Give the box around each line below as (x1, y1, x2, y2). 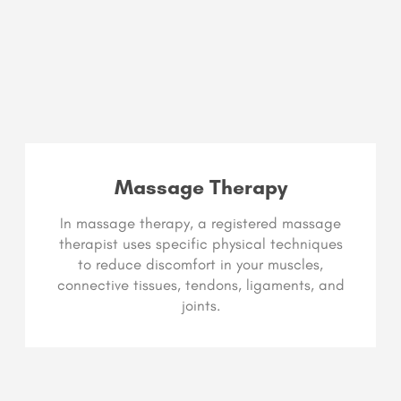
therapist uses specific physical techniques (58, 235, 343, 253)
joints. (181, 296, 220, 315)
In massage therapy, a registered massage (60, 214, 341, 233)
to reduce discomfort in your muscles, (78, 255, 323, 274)
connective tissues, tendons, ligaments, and (56, 276, 345, 294)
